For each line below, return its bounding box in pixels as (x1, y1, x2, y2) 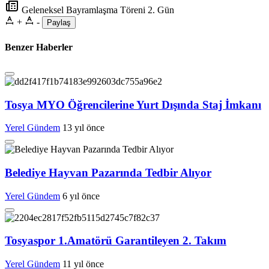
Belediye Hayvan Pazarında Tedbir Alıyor (5, 166, 211, 180)
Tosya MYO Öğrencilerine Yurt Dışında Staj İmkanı (5, 98, 261, 111)
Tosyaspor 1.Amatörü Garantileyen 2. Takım (5, 234, 226, 247)
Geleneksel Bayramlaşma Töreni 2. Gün (19, 5, 174, 16)
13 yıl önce (62, 122, 104, 133)
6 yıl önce (62, 190, 100, 201)
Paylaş (47, 18, 71, 28)
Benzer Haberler (5, 41, 73, 52)
